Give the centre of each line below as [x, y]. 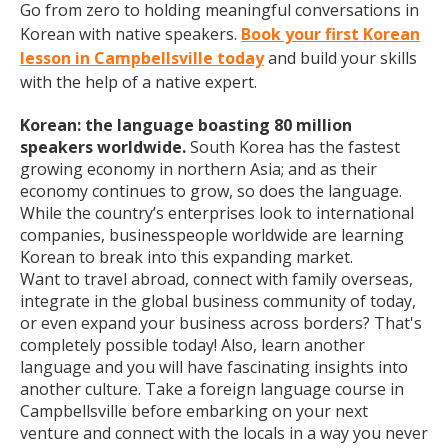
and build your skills [340, 58]
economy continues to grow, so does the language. [211, 191]
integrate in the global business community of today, [218, 301]
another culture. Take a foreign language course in [212, 389]
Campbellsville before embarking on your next [194, 411]
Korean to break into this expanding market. [186, 257]
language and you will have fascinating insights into [214, 367]
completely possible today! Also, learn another [192, 345]
